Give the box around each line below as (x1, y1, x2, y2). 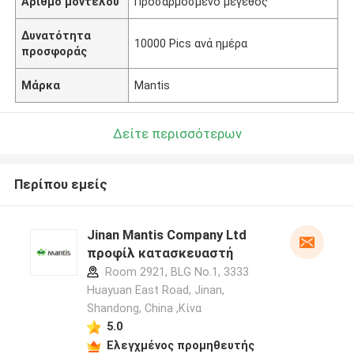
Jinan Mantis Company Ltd (86, 227, 247, 243)
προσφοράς (21, 44, 88, 58)
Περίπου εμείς (13, 176, 107, 193)
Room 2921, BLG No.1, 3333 (101, 265, 249, 279)
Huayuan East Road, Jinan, (86, 284, 224, 297)
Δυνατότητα (21, 28, 92, 42)
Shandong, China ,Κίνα (86, 302, 201, 315)
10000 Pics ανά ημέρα (134, 36, 248, 50)
